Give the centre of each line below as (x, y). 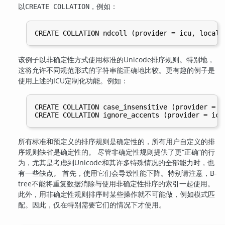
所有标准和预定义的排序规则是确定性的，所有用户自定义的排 (117, 141)
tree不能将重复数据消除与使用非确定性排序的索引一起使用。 (117, 183)
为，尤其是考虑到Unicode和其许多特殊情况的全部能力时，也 (117, 162)
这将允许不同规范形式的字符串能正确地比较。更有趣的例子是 (117, 70)
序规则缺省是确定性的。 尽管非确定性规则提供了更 (100, 152)
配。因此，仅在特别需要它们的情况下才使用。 (92, 204)
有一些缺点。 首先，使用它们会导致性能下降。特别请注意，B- (118, 173)
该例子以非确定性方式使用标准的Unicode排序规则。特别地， (117, 59)
